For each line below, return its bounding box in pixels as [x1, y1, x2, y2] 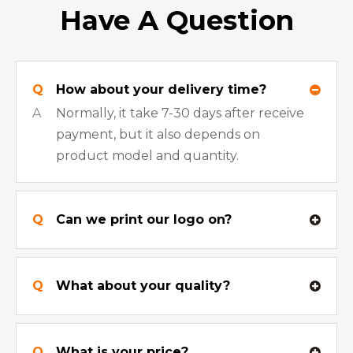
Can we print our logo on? [56, 212, 232, 227]
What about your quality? [56, 278, 230, 293]
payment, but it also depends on [56, 127, 260, 142]
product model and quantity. [56, 148, 239, 163]
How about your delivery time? [56, 82, 266, 97]
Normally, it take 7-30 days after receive [56, 106, 304, 121]
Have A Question [59, 4, 294, 37]
